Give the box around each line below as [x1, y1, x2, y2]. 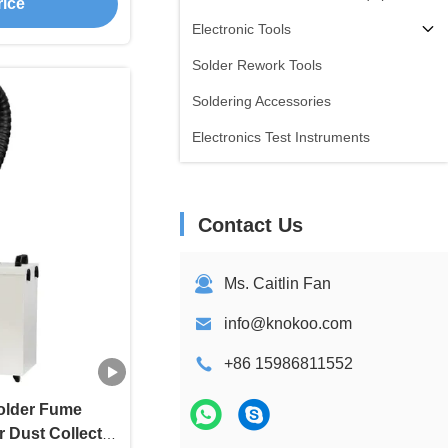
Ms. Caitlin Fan [224, 275, 331, 292]
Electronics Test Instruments [192, 129, 370, 145]
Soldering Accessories [192, 93, 331, 109]
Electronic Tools [192, 21, 291, 37]
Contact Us [198, 214, 303, 236]
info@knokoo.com [224, 315, 352, 332]
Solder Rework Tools [192, 57, 322, 73]
